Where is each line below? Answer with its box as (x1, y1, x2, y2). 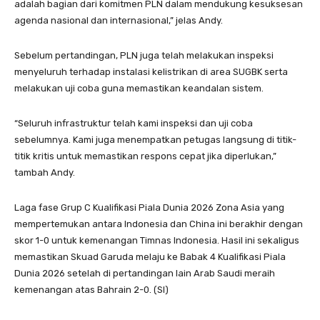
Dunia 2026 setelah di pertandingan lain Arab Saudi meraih (14, 267, 275, 279)
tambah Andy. (14, 166, 75, 178)
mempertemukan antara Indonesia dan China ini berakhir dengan (14, 218, 303, 229)
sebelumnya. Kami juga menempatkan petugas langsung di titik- (14, 134, 296, 145)
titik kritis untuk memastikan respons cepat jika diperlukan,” (14, 150, 276, 161)
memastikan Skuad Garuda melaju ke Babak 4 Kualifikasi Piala (14, 251, 286, 262)
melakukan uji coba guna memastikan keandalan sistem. (14, 82, 264, 94)
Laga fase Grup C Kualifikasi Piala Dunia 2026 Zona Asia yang (14, 201, 284, 213)
